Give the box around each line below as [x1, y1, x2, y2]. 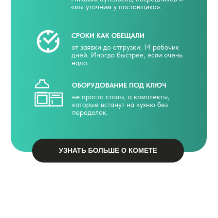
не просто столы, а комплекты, [72, 92, 170, 101]
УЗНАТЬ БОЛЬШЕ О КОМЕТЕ [59, 146, 157, 154]
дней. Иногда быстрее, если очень [72, 51, 182, 59]
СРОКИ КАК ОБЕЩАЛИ [72, 32, 145, 39]
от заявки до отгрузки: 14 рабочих [72, 43, 179, 52]
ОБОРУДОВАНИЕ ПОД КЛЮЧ [72, 81, 166, 89]
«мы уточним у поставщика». [71, 2, 162, 11]
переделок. [72, 108, 108, 117]
